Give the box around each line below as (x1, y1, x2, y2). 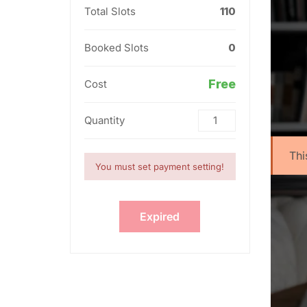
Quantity (84, 114, 125, 127)
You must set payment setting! (95, 161, 225, 172)
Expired (140, 210, 180, 223)
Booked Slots (84, 41, 149, 54)
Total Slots (84, 5, 136, 18)
